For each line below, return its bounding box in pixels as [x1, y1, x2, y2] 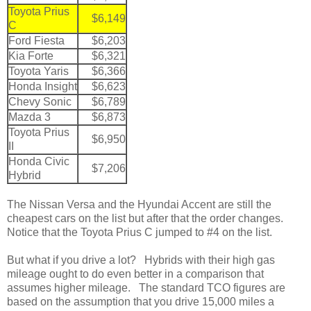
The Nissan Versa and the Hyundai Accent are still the [7, 198, 271, 210]
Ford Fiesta [8, 34, 65, 47]
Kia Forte [8, 49, 53, 62]
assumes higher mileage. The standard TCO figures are [7, 281, 285, 294]
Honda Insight [8, 80, 77, 92]
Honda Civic [8, 155, 69, 167]
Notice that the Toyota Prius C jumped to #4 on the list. [7, 226, 278, 238]
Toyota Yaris [8, 65, 69, 77]
